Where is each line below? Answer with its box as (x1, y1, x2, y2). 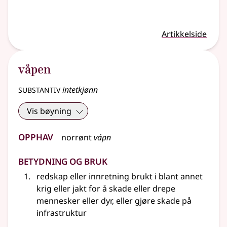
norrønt (61, 132, 92, 143)
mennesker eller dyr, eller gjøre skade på (36, 195, 192, 207)
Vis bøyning (27, 105, 71, 117)
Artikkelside (162, 28, 207, 40)
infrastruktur (36, 207, 87, 219)
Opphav (18, 127, 53, 144)
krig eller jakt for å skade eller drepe (36, 183, 175, 195)
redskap (36, 171, 70, 182)
